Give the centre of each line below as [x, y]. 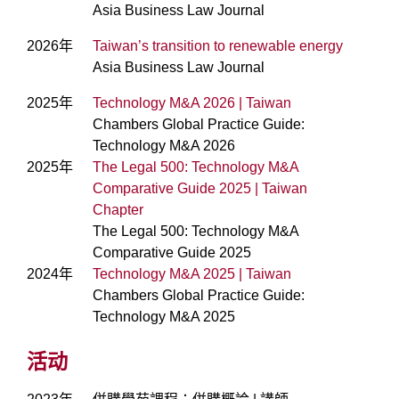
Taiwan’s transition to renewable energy [218, 46]
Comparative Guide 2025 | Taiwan [200, 189]
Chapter [118, 210]
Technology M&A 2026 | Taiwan [192, 103]
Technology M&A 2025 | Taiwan [192, 274]
